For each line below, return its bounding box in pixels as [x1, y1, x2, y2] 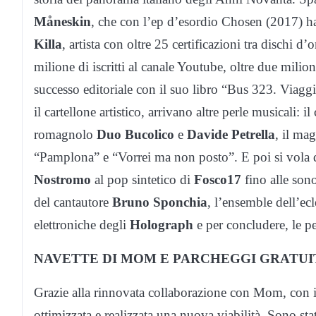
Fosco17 [194, 171, 241, 187]
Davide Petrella [187, 126, 275, 142]
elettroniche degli [34, 217, 130, 232]
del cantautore [34, 194, 112, 209]
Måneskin [34, 13, 91, 29]
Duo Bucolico [97, 126, 178, 142]
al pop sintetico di [91, 171, 194, 187]
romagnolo [34, 126, 97, 142]
